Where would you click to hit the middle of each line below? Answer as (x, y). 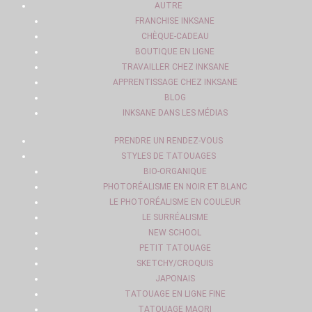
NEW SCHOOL (175, 233)
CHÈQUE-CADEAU (175, 36)
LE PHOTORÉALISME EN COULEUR (175, 202)
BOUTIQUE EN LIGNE (175, 52)
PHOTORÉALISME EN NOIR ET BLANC (175, 187)
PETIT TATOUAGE (175, 248)
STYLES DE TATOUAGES (169, 156)
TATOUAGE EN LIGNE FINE (175, 294)
